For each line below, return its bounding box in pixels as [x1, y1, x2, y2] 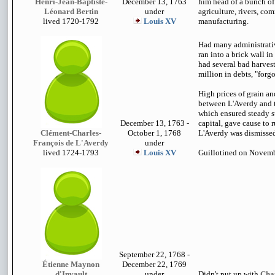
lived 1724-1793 [43, 148, 99, 157]
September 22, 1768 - [119, 250, 190, 259]
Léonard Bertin [44, 7, 98, 16]
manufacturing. [198, 17, 249, 26]
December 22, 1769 [122, 260, 187, 269]
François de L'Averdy [33, 138, 109, 147]
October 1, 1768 [128, 128, 181, 137]
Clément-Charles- [41, 128, 101, 137]
